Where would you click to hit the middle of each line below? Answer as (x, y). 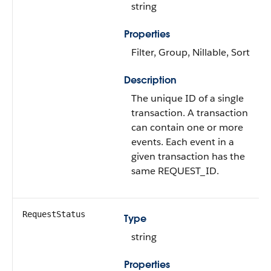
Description (150, 80)
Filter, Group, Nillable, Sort (191, 52)
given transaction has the (188, 156)
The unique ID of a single (188, 98)
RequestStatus (54, 214)
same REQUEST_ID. (175, 171)
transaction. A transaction (190, 113)
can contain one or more (187, 127)
